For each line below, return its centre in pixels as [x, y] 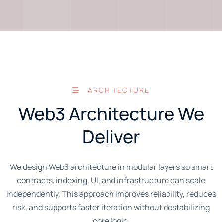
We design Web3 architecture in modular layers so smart [111, 167]
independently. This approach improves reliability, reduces [111, 194]
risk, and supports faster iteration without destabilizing [111, 207]
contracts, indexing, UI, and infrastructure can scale [111, 180]
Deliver [111, 136]
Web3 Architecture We [111, 113]
